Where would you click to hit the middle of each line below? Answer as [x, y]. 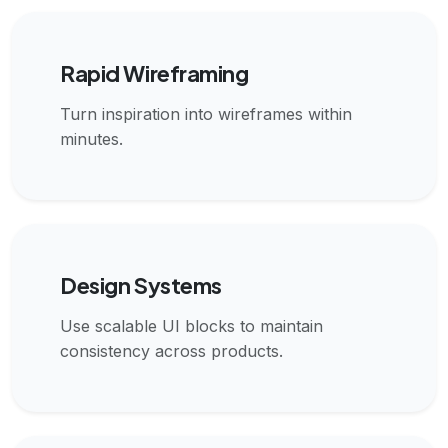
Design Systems [141, 284]
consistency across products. [171, 350]
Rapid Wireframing [154, 72]
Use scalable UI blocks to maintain [191, 325]
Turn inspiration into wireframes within [206, 113]
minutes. [91, 138]
